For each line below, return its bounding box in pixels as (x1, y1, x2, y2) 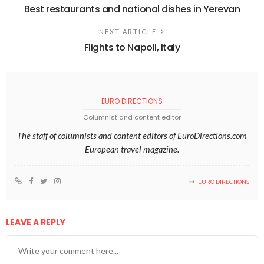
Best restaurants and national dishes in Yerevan (24, 2, 240, 16)
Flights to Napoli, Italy (84, 40, 180, 54)
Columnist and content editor (83, 112, 181, 122)
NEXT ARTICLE (99, 27, 157, 35)
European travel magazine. (85, 143, 179, 154)
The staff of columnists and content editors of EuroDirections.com (17, 130, 247, 141)
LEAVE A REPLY (6, 216, 67, 228)
